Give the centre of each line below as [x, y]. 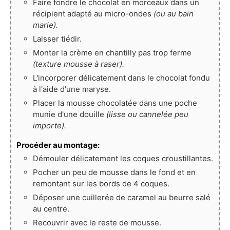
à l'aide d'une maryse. [72, 89]
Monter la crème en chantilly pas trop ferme [112, 53]
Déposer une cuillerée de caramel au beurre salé [122, 198]
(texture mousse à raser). [79, 64]
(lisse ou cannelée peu [147, 114]
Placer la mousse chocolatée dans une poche [115, 103]
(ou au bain [174, 14]
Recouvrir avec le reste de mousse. [97, 223]
